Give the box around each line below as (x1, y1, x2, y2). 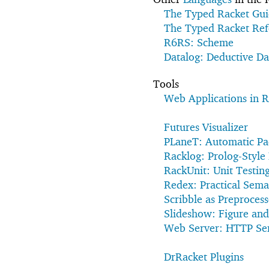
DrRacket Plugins (164, 250, 244, 263)
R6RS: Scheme (164, 35, 234, 49)
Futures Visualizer (164, 120, 248, 133)
